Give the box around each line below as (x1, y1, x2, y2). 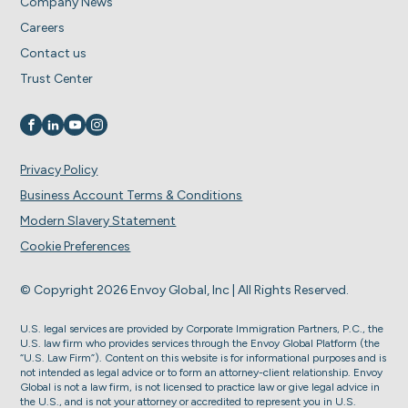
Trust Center (20, 70, 94, 87)
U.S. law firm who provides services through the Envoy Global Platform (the (20, 336, 381, 350)
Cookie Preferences (20, 238, 131, 254)
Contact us (20, 45, 87, 61)
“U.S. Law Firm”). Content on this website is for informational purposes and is (20, 351, 387, 364)
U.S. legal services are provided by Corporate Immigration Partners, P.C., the (20, 321, 384, 335)
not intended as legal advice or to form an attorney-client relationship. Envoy (20, 365, 383, 379)
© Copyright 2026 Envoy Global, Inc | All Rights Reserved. (20, 281, 350, 298)
